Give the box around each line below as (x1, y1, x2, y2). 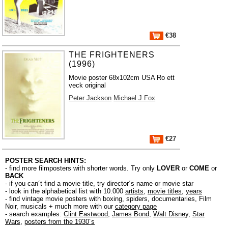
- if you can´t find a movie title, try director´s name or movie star (5, 180, 193, 187)
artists (125, 187, 144, 195)
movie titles (148, 187, 182, 195)
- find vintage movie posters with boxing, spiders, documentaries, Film (5, 195, 212, 203)
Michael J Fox (113, 94, 156, 102)
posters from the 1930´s (24, 218, 95, 225)
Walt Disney (153, 210, 188, 218)
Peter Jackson (69, 94, 112, 102)
